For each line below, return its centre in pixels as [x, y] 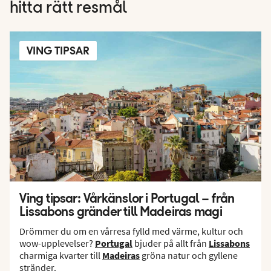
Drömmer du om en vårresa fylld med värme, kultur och [131, 231]
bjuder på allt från [171, 243]
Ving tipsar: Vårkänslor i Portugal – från [127, 198]
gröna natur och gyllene [189, 255]
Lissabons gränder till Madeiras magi [121, 211]
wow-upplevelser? [57, 243]
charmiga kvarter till [61, 255]
